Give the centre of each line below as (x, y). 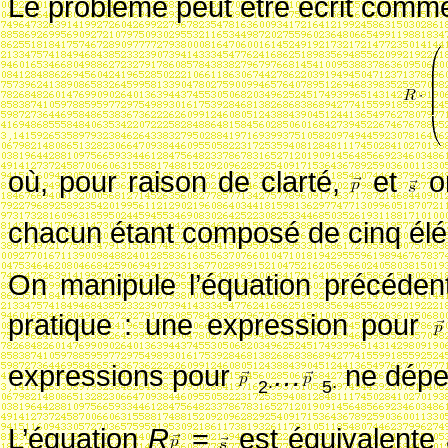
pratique (60, 325)
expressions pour (123, 376)
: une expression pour (278, 325)
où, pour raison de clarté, (179, 182)
